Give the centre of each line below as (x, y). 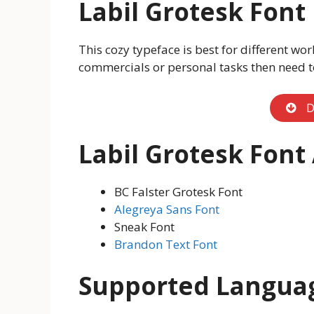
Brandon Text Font (166, 245)
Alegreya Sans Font (167, 210)
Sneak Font (144, 227)
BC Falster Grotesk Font (178, 192)
